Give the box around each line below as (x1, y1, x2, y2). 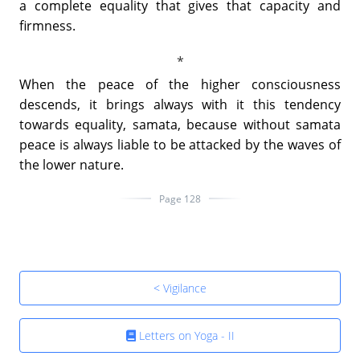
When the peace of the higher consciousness (19, 75, 341, 93)
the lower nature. (19, 155, 124, 174)
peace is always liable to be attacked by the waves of (19, 135, 341, 153)
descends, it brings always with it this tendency (19, 95, 341, 113)
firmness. (19, 16, 76, 35)
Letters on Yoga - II (135, 327, 235, 343)
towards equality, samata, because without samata (19, 115, 341, 133)
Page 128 (159, 191, 201, 206)
